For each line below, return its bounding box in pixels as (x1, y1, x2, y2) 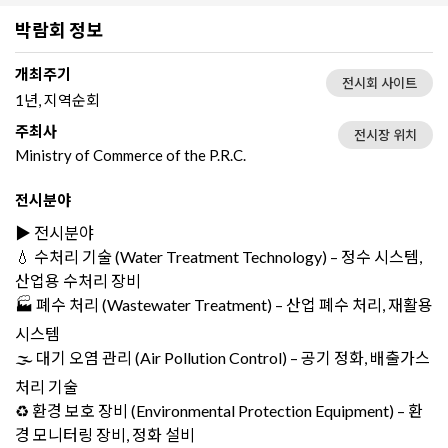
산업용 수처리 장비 (15, 270, 141, 290)
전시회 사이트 (342, 74, 417, 91)
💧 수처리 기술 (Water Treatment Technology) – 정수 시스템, (15, 246, 422, 266)
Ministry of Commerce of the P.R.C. (15, 145, 246, 164)
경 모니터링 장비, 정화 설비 (15, 424, 195, 444)
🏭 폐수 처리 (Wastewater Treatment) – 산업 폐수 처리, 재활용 (15, 294, 433, 314)
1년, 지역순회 (15, 90, 100, 109)
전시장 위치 (354, 126, 417, 143)
